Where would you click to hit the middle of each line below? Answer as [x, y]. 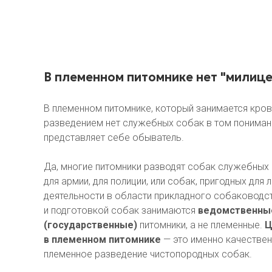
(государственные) [92, 225]
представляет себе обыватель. [114, 138]
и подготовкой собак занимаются [121, 211]
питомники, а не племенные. [202, 225]
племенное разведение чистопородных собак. [148, 254]
